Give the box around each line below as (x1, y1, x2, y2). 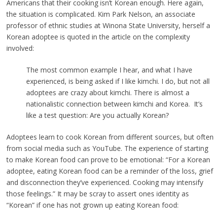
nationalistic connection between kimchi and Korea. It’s (26, 99, 203, 109)
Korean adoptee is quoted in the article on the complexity (6, 32, 190, 42)
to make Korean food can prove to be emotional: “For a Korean (6, 155, 210, 165)
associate (164, 9, 195, 19)
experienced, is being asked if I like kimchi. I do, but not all (26, 76, 210, 86)
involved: (6, 43, 34, 53)
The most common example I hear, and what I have (26, 65, 192, 75)
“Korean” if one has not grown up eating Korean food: (6, 200, 179, 210)
